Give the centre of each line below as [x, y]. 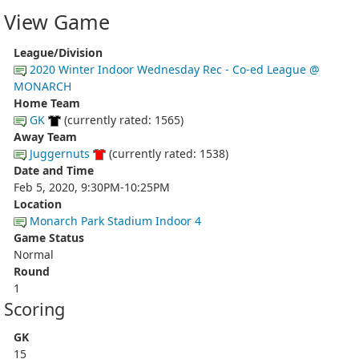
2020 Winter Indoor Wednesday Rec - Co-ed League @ [175, 69]
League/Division [58, 52]
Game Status [49, 237]
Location [38, 204]
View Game [57, 22]
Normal [34, 254]
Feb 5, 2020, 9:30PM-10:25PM [92, 187]
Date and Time [54, 170]
